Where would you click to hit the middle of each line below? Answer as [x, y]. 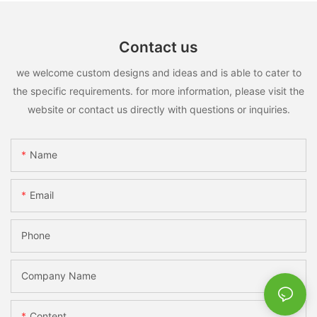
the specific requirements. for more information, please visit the [158, 91]
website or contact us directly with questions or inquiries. [158, 110]
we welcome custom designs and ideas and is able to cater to [158, 73]
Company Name [59, 275]
